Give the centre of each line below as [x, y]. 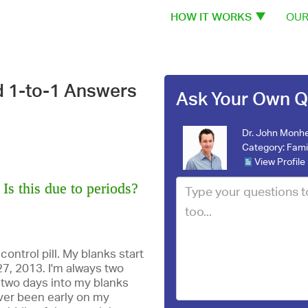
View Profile [279, 161]
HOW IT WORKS [211, 17]
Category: [264, 147]
